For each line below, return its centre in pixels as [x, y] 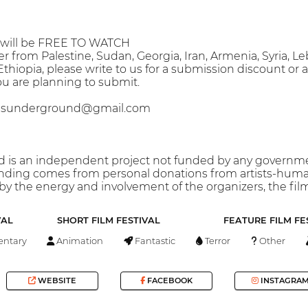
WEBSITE [56, 281]
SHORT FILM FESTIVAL [108, 221]
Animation [79, 240]
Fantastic [154, 240]
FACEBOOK [168, 281]
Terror [217, 240]
